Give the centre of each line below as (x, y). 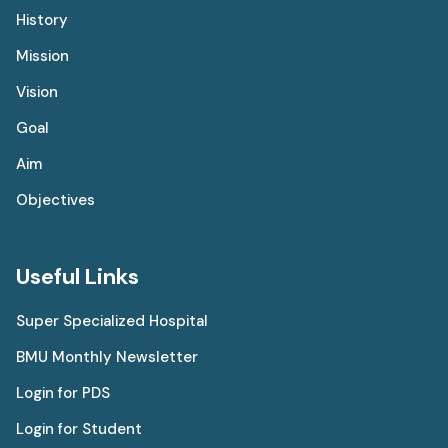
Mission (42, 55)
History (42, 19)
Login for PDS (63, 392)
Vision (37, 91)
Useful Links (77, 276)
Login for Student (79, 428)
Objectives (55, 199)
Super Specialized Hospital (112, 320)
